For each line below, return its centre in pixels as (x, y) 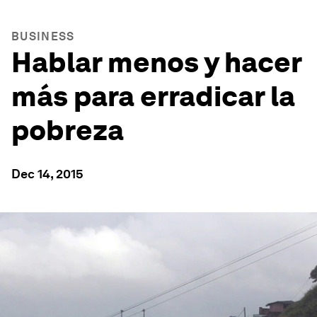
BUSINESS (43, 36)
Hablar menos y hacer (156, 62)
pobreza (68, 130)
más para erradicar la (153, 96)
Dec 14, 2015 (47, 174)
